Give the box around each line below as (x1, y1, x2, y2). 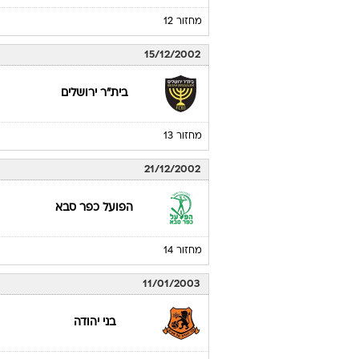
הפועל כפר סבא (55, 203, 134, 214)
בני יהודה (73, 317, 115, 329)
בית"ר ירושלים (61, 88, 128, 99)
